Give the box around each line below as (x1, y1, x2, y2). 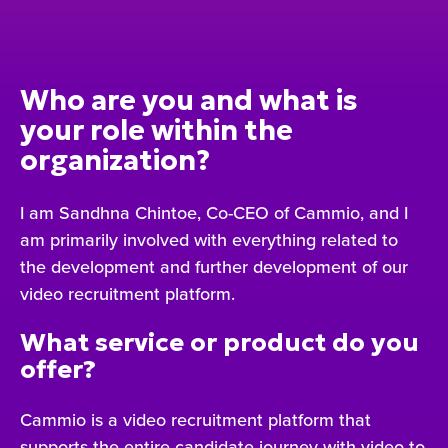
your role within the (20, 113, 293, 149)
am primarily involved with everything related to (20, 226, 398, 252)
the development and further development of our (20, 253, 408, 279)
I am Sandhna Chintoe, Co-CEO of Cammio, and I (20, 199, 408, 225)
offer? (20, 354, 96, 386)
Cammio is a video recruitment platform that (20, 406, 371, 432)
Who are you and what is (20, 83, 358, 119)
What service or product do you (20, 327, 419, 359)
